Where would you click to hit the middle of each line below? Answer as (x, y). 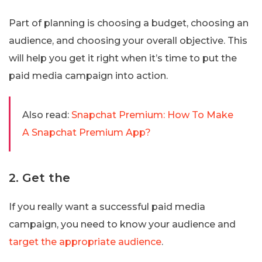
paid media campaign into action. (88, 75)
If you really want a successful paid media (107, 206)
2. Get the (39, 177)
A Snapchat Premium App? (87, 132)
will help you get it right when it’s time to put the (123, 58)
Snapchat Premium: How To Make (152, 115)
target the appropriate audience (85, 242)
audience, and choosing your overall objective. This (128, 40)
